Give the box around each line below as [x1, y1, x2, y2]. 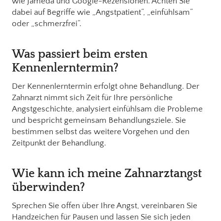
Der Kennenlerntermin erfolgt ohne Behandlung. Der [12, 81, 199, 91]
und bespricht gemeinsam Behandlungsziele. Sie [12, 115, 186, 125]
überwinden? [12, 181, 85, 194]
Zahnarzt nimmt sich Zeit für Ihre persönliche [12, 93, 173, 102]
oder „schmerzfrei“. [12, 19, 81, 28]
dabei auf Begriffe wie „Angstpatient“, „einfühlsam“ [12, 7, 193, 17]
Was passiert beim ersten [12, 47, 147, 61]
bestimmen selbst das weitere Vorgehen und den [12, 127, 189, 136]
